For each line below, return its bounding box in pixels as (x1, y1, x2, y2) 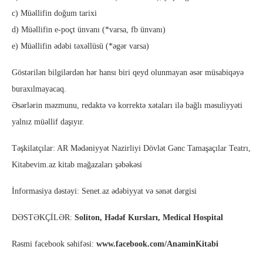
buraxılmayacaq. (12, 85, 66, 94)
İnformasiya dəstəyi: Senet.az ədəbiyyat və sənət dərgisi (12, 187, 197, 196)
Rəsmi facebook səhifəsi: (12, 240, 96, 249)
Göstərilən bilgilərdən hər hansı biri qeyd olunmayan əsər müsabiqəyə (12, 68, 244, 77)
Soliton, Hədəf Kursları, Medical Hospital (75, 213, 223, 222)
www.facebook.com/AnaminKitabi (96, 240, 218, 249)
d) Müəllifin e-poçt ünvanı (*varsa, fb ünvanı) (12, 25, 166, 35)
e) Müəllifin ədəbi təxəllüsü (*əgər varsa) (12, 42, 149, 51)
